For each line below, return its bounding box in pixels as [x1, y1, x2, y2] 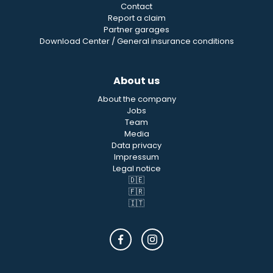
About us [113, 74, 160, 88]
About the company [97, 93, 176, 105]
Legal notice [112, 163, 161, 174]
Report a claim [107, 12, 166, 24]
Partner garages [104, 24, 169, 35]
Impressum [114, 151, 159, 163]
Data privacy [112, 140, 161, 151]
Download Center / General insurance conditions [39, 35, 234, 47]
